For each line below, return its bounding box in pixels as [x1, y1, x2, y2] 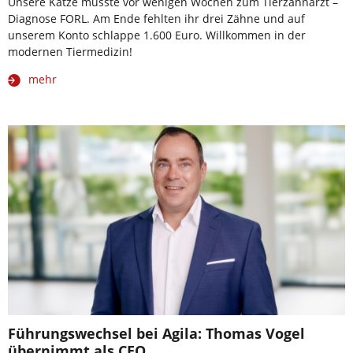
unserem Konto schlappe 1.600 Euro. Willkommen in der [8, 28, 306, 43]
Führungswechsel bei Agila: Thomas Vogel [8, 324, 305, 344]
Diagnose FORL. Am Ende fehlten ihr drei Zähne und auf [8, 11, 305, 27]
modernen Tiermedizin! [8, 44, 132, 60]
